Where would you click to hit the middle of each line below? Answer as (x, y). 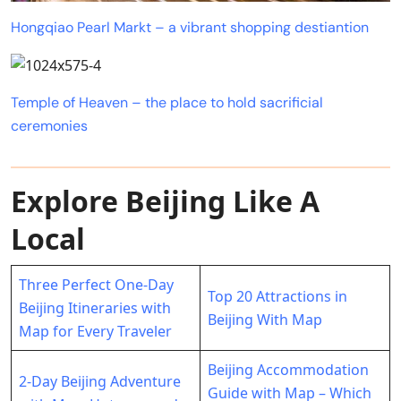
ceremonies (49, 126)
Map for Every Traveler (95, 332)
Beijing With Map (265, 320)
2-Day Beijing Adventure (100, 382)
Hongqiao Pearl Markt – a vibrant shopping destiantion (190, 28)
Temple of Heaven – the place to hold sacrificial (167, 103)
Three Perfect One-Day (96, 285)
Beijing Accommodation (288, 370)
